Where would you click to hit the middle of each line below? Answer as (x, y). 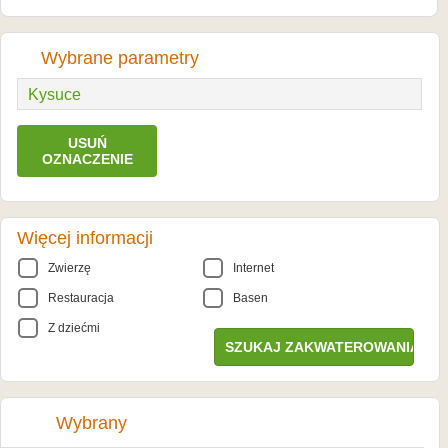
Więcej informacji (85, 238)
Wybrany (91, 423)
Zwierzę (69, 268)
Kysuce (54, 94)
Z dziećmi (74, 328)
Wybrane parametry (120, 58)
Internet (253, 268)
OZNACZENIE (87, 159)
